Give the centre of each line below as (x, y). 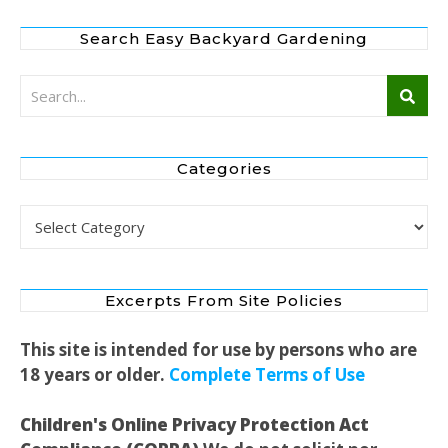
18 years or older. (94, 374)
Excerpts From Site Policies (224, 300)
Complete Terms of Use (267, 374)
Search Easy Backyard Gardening (224, 38)
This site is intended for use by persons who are (218, 349)
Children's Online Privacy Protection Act (194, 424)
